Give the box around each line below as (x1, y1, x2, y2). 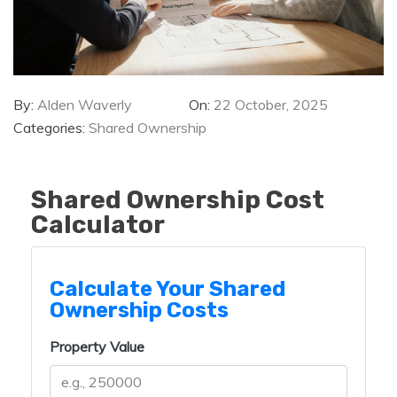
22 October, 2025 (214, 96, 328, 114)
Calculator (31, 210, 165, 240)
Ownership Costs (50, 298, 229, 323)
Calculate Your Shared (50, 276, 285, 302)
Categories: (13, 119, 89, 137)
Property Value (50, 338, 144, 356)
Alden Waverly (37, 96, 132, 114)
